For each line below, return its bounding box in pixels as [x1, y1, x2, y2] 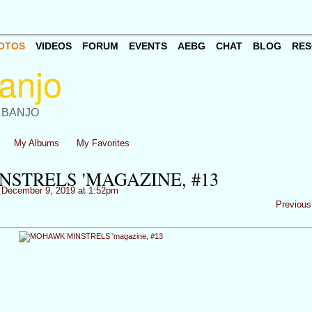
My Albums [14, 138, 60, 148]
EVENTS [128, 40, 167, 52]
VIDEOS [35, 40, 72, 52]
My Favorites [77, 138, 130, 148]
